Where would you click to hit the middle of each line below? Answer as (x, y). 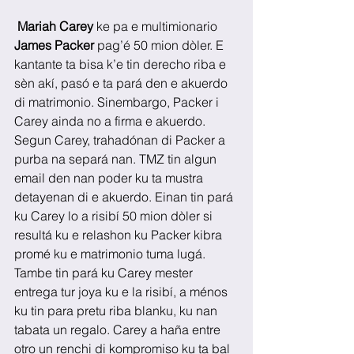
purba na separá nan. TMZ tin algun (117, 158)
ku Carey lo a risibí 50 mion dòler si (115, 215)
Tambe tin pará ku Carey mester (105, 272)
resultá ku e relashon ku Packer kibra (120, 234)
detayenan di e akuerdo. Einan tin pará (125, 196)
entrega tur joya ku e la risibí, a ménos (122, 291)
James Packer (54, 45)
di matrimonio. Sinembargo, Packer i (118, 102)
